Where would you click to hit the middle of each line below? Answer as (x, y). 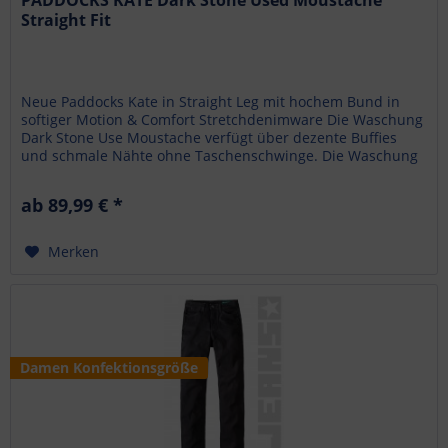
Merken (74, 252)
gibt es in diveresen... (93, 174)
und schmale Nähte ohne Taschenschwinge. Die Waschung (220, 156)
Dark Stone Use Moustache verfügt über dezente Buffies (209, 138)
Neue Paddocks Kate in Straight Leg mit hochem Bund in (211, 102)
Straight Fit (66, 20)
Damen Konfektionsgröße (109, 367)
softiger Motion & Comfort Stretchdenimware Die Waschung (222, 120)
